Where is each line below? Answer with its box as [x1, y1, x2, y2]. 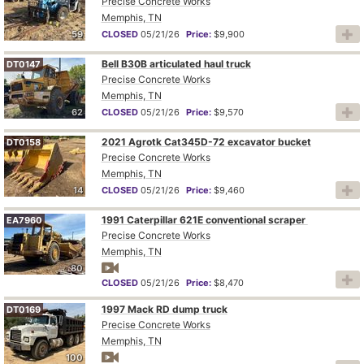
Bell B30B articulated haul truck [101, 57, 251, 70]
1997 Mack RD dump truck [101, 302, 227, 315]
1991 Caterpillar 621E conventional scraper [101, 213, 308, 226]
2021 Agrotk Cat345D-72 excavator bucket [101, 135, 311, 148]
